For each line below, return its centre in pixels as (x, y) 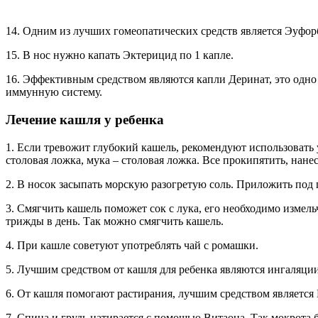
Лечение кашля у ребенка (85, 120)
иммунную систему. (54, 92)
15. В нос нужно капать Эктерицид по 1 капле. (120, 55)
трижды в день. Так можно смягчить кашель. (115, 221)
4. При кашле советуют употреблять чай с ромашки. (132, 245)
